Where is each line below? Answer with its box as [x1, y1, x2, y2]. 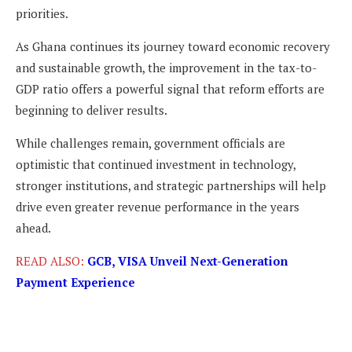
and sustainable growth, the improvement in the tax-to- [16, 59, 317, 75]
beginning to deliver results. [16, 101, 167, 118]
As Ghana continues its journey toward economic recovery [16, 38, 330, 54]
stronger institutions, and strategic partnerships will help [16, 177, 326, 193]
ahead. [16, 219, 51, 236]
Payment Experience [16, 273, 135, 290]
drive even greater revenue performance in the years [16, 198, 299, 214]
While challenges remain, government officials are [16, 134, 285, 151]
